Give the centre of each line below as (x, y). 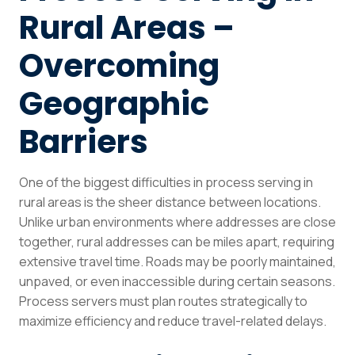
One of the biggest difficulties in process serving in (166, 182)
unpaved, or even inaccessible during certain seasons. (177, 281)
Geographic (114, 103)
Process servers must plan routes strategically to (163, 301)
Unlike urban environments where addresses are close (177, 221)
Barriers (84, 141)
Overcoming (119, 65)
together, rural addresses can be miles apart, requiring (177, 241)
